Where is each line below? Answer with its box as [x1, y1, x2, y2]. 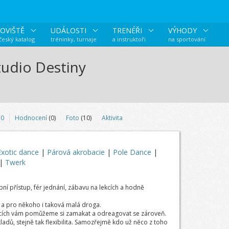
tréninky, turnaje [50, 35, 97, 43]
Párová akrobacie [47, 147, 107, 157]
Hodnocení [14, 113, 47, 122]
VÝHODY [168, 26, 199, 35]
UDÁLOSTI [50, 26, 88, 35]
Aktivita [101, 113, 123, 122]
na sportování [168, 35, 205, 43]
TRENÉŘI [112, 26, 144, 35]
